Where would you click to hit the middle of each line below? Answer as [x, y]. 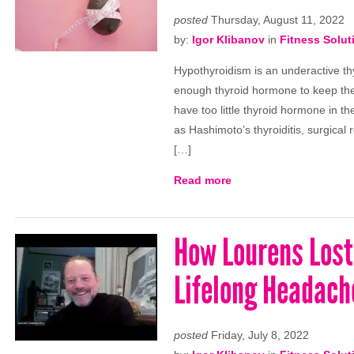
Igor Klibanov [228, 40]
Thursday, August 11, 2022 [276, 20]
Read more [203, 180]
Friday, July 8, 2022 [258, 335]
